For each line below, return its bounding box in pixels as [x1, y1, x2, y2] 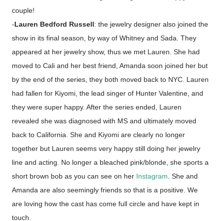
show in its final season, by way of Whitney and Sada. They [12, 34, 196, 42]
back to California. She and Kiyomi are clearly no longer [12, 131, 185, 139]
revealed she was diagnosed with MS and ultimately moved [12, 117, 196, 125]
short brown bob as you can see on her [12, 172, 136, 180]
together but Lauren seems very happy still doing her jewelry [12, 145, 200, 152]
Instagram [136, 172, 168, 180]
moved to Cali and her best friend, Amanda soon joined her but [12, 62, 208, 70]
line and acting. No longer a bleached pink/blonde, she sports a [12, 158, 209, 166]
